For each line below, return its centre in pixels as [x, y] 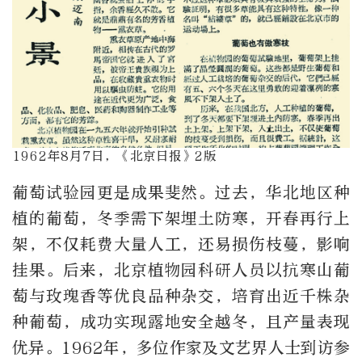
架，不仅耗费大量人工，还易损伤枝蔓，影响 [181, 245]
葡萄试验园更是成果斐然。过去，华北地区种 [181, 193]
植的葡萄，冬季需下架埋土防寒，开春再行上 [181, 219]
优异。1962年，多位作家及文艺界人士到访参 [181, 348]
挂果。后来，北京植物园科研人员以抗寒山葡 [181, 271]
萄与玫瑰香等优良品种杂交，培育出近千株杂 [181, 297]
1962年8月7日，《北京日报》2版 [114, 156]
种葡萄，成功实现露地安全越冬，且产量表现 [181, 322]
